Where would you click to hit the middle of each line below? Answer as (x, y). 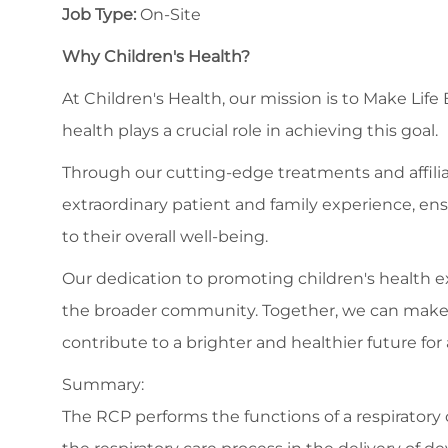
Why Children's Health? (156, 57)
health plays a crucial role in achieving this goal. (250, 131)
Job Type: (101, 15)
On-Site (170, 15)
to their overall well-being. (165, 237)
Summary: (103, 385)
